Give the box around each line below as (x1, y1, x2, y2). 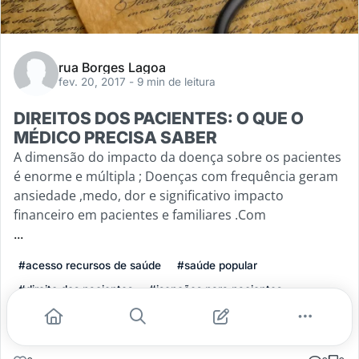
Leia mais (15, 320, 76, 338)
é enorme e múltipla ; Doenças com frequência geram (14, 167, 338, 186)
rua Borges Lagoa (58, 59, 166, 76)
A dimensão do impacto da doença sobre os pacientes (14, 148, 341, 167)
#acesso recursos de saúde (18, 259, 161, 272)
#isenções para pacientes (149, 283, 282, 296)
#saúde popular (177, 259, 257, 272)
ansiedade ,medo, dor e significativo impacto (14, 187, 284, 205)
